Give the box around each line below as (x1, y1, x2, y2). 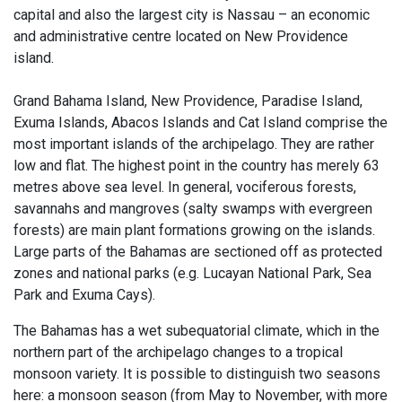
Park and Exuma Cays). (13, 285, 155, 303)
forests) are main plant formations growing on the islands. (13, 221, 375, 239)
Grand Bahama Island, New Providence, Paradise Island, (13, 92, 363, 109)
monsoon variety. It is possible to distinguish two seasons (13, 364, 380, 382)
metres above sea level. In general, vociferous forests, (13, 178, 356, 196)
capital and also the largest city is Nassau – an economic (13, 5, 370, 23)
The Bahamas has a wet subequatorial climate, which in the (13, 321, 380, 339)
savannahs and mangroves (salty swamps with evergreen (13, 199, 372, 217)
